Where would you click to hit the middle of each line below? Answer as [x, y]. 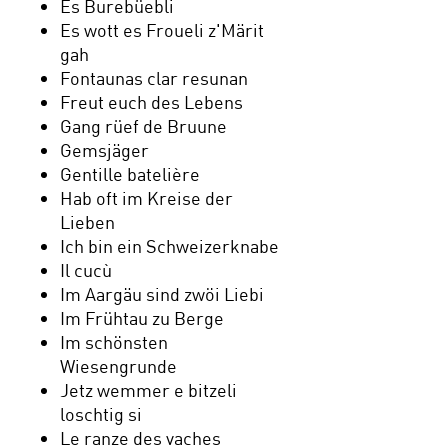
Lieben [87, 221]
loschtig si [101, 413]
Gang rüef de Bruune [143, 125]
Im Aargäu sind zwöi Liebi [162, 293]
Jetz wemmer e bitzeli [148, 389]
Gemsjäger [104, 149]
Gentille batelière [130, 173]
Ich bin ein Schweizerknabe [169, 245]
